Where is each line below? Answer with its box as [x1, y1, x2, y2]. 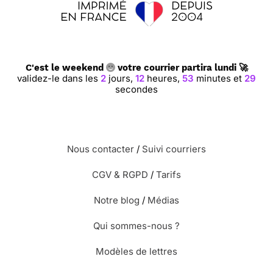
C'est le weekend [25, 62, 106, 73]
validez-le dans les [17, 73, 101, 84]
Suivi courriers [142, 143, 206, 155]
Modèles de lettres [96, 246, 177, 257]
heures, [144, 73, 182, 84]
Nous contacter [67, 143, 134, 155]
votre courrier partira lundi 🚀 [115, 62, 248, 73]
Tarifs [156, 169, 181, 180]
